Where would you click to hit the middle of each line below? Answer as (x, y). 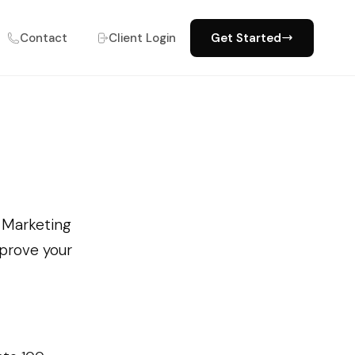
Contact (44, 38)
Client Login (142, 38)
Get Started (246, 38)
